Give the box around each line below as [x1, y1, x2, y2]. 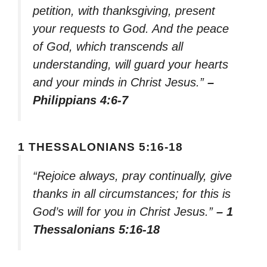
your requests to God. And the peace [33, 22, 229, 36]
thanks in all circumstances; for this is [33, 187, 231, 201]
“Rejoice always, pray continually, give [33, 169, 232, 183]
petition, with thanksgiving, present [33, 4, 215, 18]
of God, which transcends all [33, 40, 183, 54]
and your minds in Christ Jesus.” [33, 76, 207, 89]
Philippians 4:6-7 [33, 94, 128, 107]
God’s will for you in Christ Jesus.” [33, 205, 216, 219]
